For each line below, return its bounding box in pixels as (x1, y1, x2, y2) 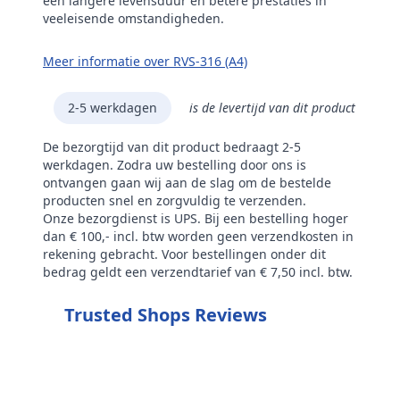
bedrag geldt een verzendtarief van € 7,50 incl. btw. (43, 263, 353, 280)
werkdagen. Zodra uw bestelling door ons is (43, 156, 306, 173)
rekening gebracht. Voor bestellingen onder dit (43, 246, 326, 262)
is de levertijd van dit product (189, 99, 355, 116)
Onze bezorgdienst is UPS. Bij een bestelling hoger (43, 210, 348, 227)
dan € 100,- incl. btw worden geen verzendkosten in (43, 228, 354, 245)
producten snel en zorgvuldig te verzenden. (43, 192, 306, 209)
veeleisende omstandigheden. (43, 10, 224, 27)
